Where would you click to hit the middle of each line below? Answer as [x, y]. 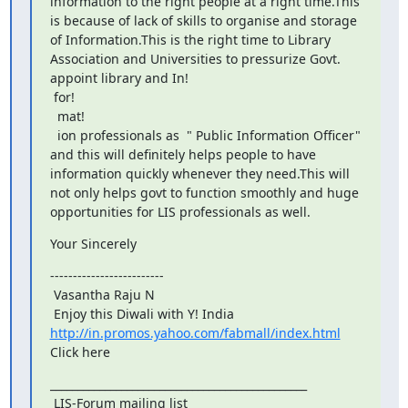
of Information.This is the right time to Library [190, 40]
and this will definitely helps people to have [183, 154]
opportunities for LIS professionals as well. [180, 212]
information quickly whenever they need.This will [199, 173]
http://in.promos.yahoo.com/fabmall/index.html [195, 333]
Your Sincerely [93, 244]
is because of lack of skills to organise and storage [203, 20]
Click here [80, 352]
